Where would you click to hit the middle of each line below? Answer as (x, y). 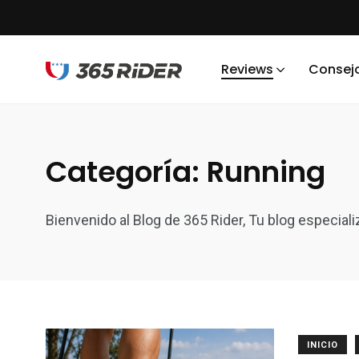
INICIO (323, 345)
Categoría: (126, 172)
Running (266, 172)
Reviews (247, 69)
